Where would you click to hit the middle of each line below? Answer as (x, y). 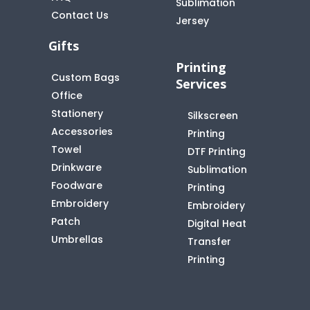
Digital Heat (217, 223)
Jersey (192, 20)
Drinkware (77, 167)
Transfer (209, 241)
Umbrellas (77, 239)
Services (201, 83)
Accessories (82, 131)
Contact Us (80, 15)
